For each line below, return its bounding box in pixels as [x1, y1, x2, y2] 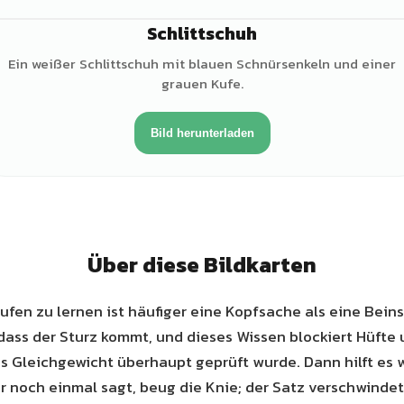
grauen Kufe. [161, 73, 243, 94]
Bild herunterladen [150, 126, 254, 140]
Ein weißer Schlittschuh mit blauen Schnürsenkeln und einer [8, 53, 396, 74]
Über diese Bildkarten [87, 249, 317, 280]
